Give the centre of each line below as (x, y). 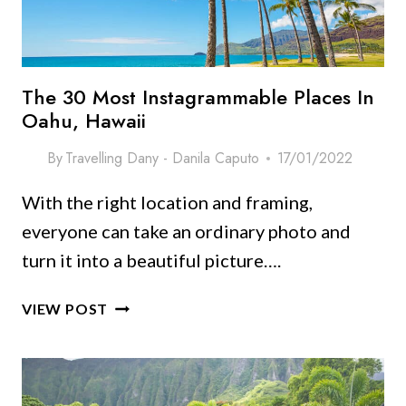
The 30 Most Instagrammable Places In (198, 97)
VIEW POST (65, 309)
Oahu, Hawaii (84, 121)
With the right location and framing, (167, 203)
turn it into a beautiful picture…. (151, 261)
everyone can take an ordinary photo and (186, 232)
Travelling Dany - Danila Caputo (163, 159)
